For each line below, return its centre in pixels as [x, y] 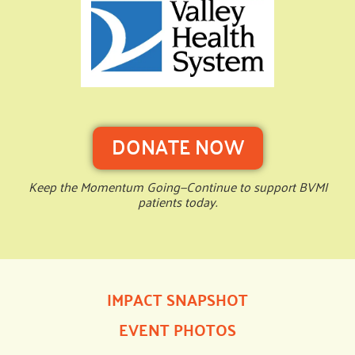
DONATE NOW [177, 146]
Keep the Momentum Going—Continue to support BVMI [177, 187]
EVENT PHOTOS [177, 329]
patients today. [177, 202]
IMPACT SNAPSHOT [177, 299]
